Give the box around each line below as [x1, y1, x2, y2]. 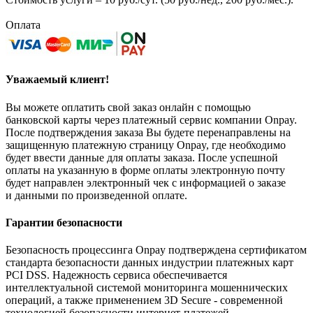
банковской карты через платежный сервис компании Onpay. [6, 113, 297, 126]
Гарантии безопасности [6, 216, 122, 228]
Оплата [6, 19, 41, 31]
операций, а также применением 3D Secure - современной [6, 294, 283, 307]
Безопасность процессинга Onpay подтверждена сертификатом [6, 244, 307, 256]
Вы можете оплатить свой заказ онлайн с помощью [6, 101, 251, 113]
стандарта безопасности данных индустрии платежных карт [6, 256, 293, 269]
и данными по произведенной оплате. [6, 189, 187, 201]
